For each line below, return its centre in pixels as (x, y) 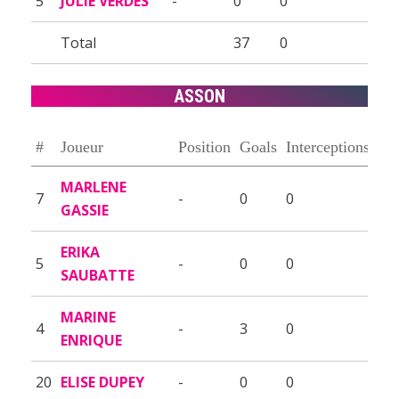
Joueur (82, 147)
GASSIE (85, 210)
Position (204, 147)
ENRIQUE (91, 340)
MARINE (88, 317)
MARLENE (94, 187)
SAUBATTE (98, 275)
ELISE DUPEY (102, 382)
